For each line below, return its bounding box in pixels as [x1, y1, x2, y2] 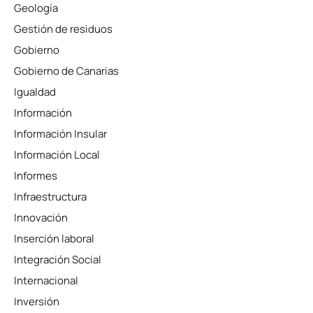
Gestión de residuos [14, 22, 112, 36]
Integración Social [14, 252, 101, 267]
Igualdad [14, 85, 56, 99]
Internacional [14, 273, 78, 288]
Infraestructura [14, 189, 87, 204]
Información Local [14, 147, 100, 162]
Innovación [14, 210, 68, 225]
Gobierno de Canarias [14, 64, 119, 78]
